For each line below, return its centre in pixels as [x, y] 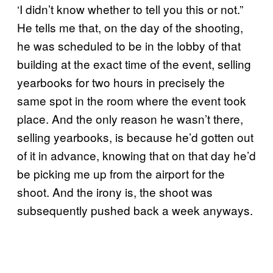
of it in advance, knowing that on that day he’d [136, 155]
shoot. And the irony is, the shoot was [115, 191]
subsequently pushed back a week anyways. [135, 210]
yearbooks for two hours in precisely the [121, 82]
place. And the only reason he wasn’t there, [130, 118]
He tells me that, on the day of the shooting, [130, 27]
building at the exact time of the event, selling [134, 63]
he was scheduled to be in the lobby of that [129, 45]
